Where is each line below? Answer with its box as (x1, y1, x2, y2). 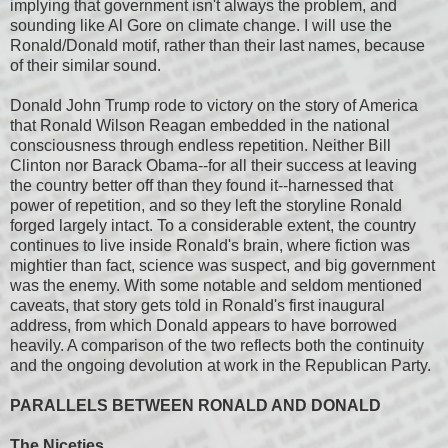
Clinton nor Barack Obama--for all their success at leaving (10, 156, 417, 174)
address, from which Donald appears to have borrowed (10, 316, 397, 334)
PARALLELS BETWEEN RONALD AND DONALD (10, 396, 381, 414)
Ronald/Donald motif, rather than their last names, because (10, 36, 425, 54)
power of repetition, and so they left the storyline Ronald (10, 196, 402, 214)
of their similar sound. (10, 56, 161, 74)
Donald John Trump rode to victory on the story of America (10, 96, 418, 114)
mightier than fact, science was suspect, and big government (10, 256, 435, 274)
